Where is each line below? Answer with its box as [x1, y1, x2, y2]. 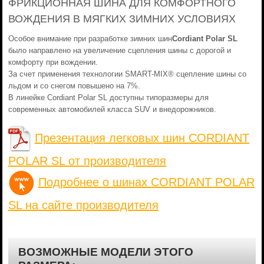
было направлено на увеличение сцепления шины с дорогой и [8, 46, 231, 55]
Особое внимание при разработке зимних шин [8, 34, 172, 43]
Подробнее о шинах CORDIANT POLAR [38, 175, 255, 189]
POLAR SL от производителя [8, 154, 166, 167]
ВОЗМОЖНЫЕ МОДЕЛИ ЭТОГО [18, 246, 193, 258]
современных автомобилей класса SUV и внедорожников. [8, 105, 216, 114]
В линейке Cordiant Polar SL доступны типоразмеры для [8, 93, 209, 102]
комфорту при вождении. [8, 58, 98, 67]
